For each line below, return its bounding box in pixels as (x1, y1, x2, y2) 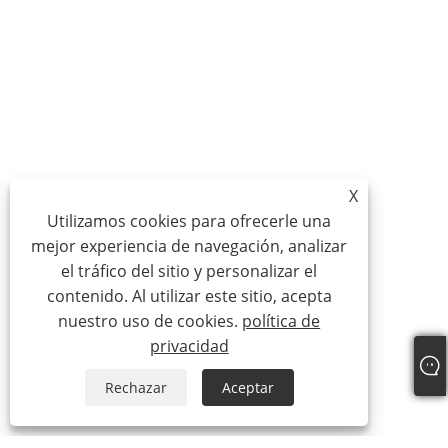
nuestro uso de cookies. (58, 310, 243, 332)
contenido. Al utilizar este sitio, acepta (46, 285, 332, 307)
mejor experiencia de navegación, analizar (31, 235, 348, 257)
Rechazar (104, 378, 167, 397)
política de (242, 310, 321, 332)
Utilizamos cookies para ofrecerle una (47, 210, 332, 232)
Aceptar (221, 378, 274, 397)
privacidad (149, 335, 229, 357)
